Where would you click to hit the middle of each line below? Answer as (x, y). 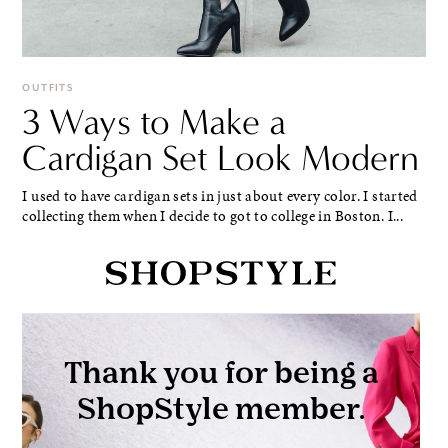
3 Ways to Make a (154, 122)
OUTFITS (48, 88)
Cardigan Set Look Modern (221, 158)
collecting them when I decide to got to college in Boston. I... (213, 216)
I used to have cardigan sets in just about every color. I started (220, 196)
